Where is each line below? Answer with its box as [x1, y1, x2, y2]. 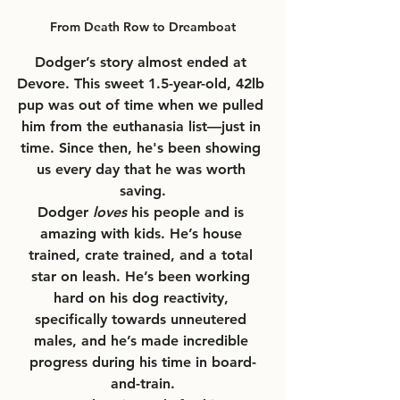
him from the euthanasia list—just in [21, 117, 265, 135]
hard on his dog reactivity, [53, 288, 233, 306]
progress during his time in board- [29, 353, 256, 371]
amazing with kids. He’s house [39, 224, 246, 242]
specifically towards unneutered [35, 310, 251, 328]
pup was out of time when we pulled [18, 96, 268, 113]
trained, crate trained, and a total [29, 246, 257, 263]
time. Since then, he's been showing [21, 138, 265, 156]
